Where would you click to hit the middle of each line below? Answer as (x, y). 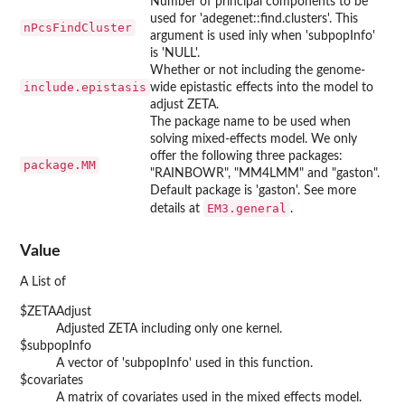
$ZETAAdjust (56, 312)
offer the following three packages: (246, 156)
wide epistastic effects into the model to (262, 87)
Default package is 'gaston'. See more (253, 190)
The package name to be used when (250, 122)
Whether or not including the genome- (258, 70)
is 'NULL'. (175, 53)
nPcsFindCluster (78, 27)
